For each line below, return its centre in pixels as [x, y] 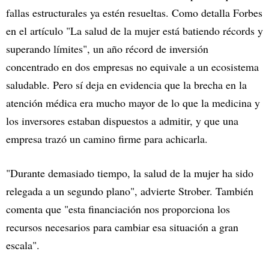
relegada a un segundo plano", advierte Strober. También [130, 191]
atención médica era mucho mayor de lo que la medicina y [133, 103]
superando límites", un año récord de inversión [107, 49]
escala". [23, 245]
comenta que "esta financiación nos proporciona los [118, 209]
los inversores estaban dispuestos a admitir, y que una [122, 121]
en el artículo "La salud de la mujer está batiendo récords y [134, 31]
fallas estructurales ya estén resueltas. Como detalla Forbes [134, 13]
